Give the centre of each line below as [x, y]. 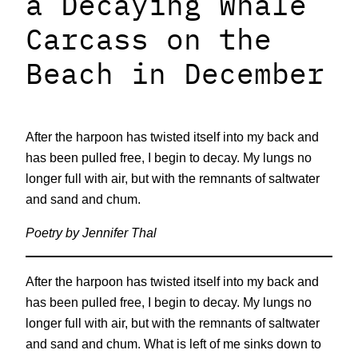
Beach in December [175, 73]
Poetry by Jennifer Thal [91, 233]
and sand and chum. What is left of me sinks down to [173, 343]
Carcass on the [149, 38]
